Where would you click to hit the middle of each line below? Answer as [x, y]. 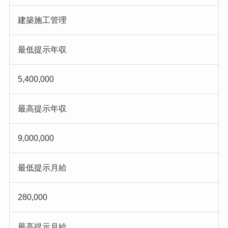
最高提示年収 [42, 109]
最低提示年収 [42, 50]
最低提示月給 [42, 168]
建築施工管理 [42, 20]
